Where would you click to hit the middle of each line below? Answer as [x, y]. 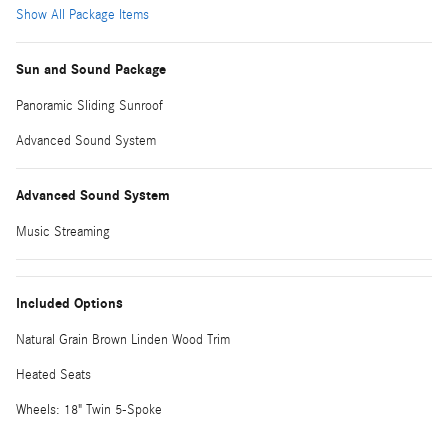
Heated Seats [53, 374]
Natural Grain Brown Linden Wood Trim [123, 339]
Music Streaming [63, 231]
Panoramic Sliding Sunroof [89, 105]
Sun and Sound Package [91, 69]
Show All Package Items [82, 14]
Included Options [69, 303]
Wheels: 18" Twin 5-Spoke [89, 409]
